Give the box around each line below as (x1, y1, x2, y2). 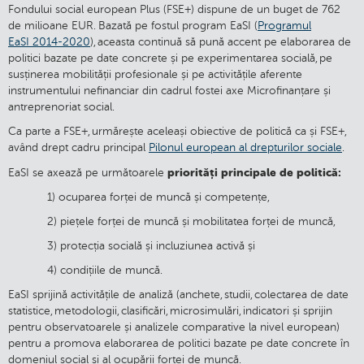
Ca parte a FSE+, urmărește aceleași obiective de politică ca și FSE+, (8, 125, 345, 138)
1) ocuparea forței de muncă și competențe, (8, 191, 270, 204)
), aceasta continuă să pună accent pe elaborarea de (90, 36, 351, 49)
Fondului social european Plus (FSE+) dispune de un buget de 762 (8, 3, 340, 16)
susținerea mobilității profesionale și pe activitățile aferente (8, 68, 302, 81)
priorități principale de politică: (164, 166, 341, 180)
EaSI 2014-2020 (8, 36, 90, 49)
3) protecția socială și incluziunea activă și (8, 240, 255, 253)
